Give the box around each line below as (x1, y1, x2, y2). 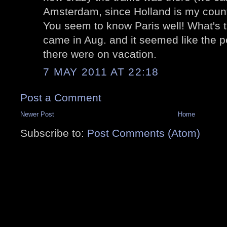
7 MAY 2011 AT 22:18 (43, 65, 159, 78)
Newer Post (20, 110, 54, 118)
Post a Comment (20, 91, 101, 103)
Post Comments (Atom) (87, 127, 200, 139)
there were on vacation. (43, 48, 157, 60)
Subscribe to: (20, 127, 87, 139)
